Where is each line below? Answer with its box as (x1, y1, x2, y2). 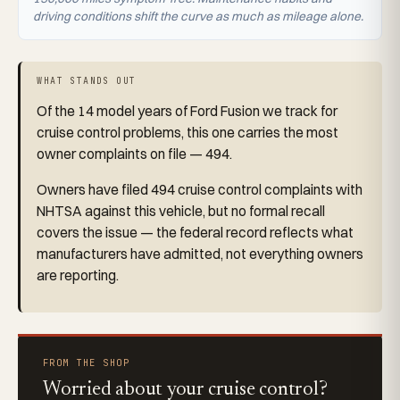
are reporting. (37, 266, 120, 284)
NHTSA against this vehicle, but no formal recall (37, 202, 326, 220)
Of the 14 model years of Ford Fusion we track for (37, 103, 338, 121)
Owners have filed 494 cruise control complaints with (37, 180, 363, 198)
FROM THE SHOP (43, 355, 130, 369)
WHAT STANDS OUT (37, 74, 137, 87)
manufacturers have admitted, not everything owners (37, 245, 364, 262)
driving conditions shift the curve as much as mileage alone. (33, 9, 363, 24)
